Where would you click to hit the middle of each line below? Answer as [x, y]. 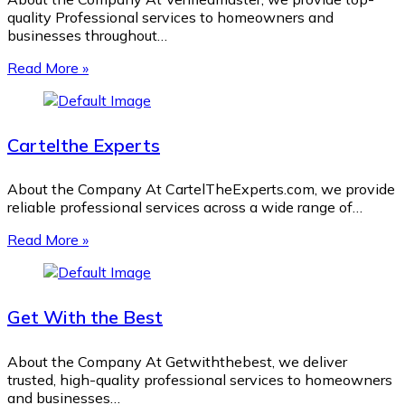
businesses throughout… [87, 36]
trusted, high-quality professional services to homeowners [200, 379]
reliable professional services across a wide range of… [185, 207]
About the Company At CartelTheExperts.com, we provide [201, 189]
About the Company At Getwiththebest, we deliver [177, 361]
